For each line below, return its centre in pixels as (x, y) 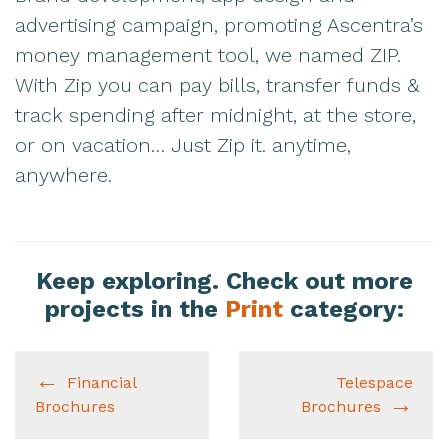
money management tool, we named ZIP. (208, 54)
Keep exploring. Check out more (224, 280)
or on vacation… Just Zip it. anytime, (183, 144)
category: (343, 308)
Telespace (374, 382)
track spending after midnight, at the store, (215, 114)
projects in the (134, 308)
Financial (102, 382)
